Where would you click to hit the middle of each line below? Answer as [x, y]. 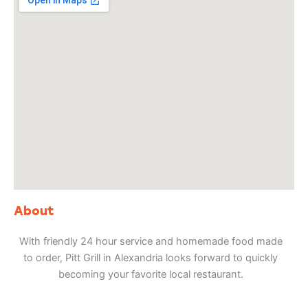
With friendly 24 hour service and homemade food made [151, 242]
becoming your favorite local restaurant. [151, 275]
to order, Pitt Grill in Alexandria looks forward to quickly [151, 258]
